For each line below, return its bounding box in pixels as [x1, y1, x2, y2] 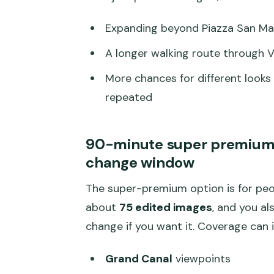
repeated [105, 90, 152, 105]
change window [86, 153, 194, 172]
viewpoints [172, 251, 231, 266]
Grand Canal [105, 251, 172, 266]
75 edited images [119, 200, 212, 215]
